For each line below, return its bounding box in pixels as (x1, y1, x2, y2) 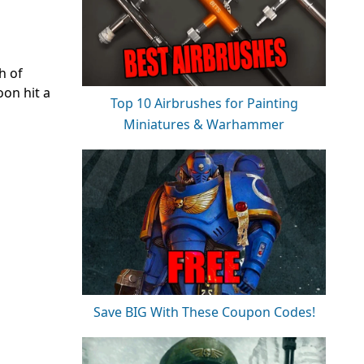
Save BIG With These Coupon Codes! (93, 303, 315, 322)
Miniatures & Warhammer (123, 115, 284, 134)
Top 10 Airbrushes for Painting (110, 94, 298, 113)
